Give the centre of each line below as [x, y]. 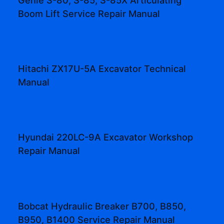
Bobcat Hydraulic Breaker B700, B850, [102, 206]
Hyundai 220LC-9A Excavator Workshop [106, 137]
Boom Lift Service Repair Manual [89, 13]
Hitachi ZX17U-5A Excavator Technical [102, 69]
